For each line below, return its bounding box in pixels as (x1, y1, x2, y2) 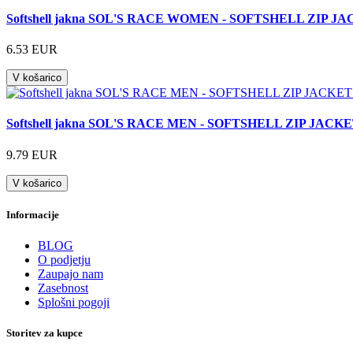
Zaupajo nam (38, 267, 103, 281)
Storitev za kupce (6, 327, 83, 340)
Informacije (6, 208, 59, 221)
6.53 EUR (6, 43, 58, 57)
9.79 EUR (6, 147, 58, 162)
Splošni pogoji (38, 295, 110, 310)
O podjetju (38, 253, 91, 267)
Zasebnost (38, 281, 88, 295)
